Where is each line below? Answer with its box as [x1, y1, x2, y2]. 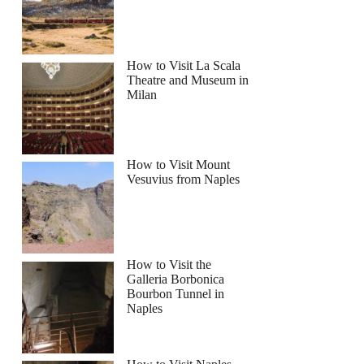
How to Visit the [127, 257, 212, 271]
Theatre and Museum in [127, 72, 249, 87]
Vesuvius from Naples [127, 172, 240, 187]
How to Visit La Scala [127, 58, 241, 72]
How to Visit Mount [127, 158, 231, 172]
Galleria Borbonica [127, 271, 225, 286]
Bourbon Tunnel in [127, 286, 225, 301]
